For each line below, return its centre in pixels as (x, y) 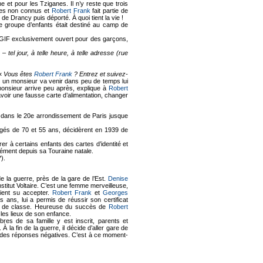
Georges (115, 192)
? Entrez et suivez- (100, 74)
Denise (118, 178)
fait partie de (109, 10)
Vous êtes (18, 74)
